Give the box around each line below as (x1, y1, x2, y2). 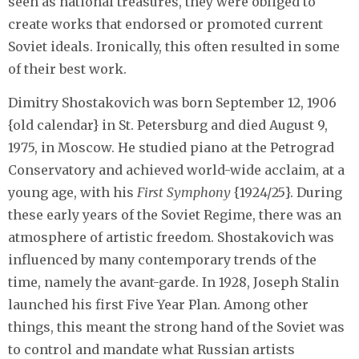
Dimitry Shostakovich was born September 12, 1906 (8, 94, 337, 111)
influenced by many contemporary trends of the (8, 251, 317, 268)
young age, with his (8, 184, 137, 200)
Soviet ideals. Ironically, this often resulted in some (8, 38, 340, 54)
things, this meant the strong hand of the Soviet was (8, 318, 345, 335)
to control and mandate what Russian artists (8, 341, 295, 357)
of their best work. (8, 60, 127, 77)
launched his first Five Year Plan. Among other (8, 296, 309, 313)
